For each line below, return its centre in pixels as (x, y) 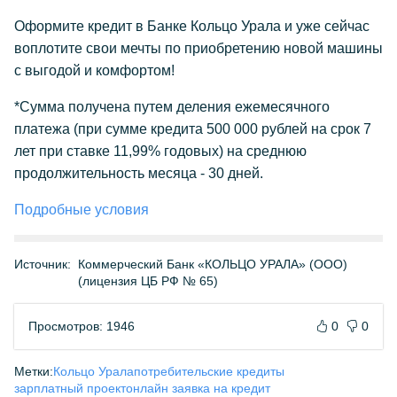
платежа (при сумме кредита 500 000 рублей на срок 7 (193, 129)
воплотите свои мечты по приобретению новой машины (198, 48)
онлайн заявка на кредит (198, 388)
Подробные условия (82, 210)
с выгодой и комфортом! (94, 70)
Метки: (34, 371)
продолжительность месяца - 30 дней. (139, 173)
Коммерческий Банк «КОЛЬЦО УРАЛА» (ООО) (213, 264)
